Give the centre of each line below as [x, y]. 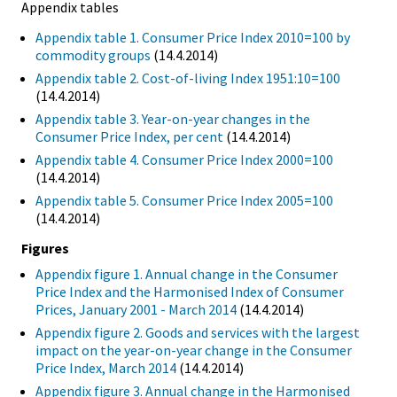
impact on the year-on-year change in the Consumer [194, 350]
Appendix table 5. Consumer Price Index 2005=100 [184, 201]
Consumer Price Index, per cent [129, 137]
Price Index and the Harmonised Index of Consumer [190, 291]
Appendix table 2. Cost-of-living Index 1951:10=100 [188, 78]
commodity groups [93, 55]
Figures [45, 248]
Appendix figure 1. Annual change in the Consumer [187, 273]
